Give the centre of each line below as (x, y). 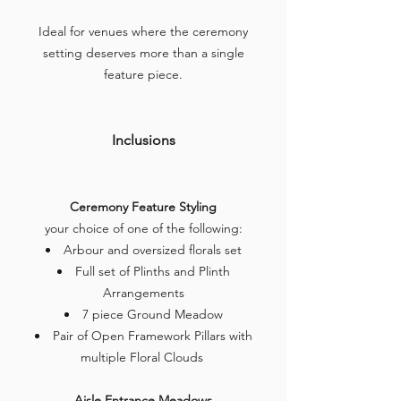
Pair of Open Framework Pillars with (152, 336)
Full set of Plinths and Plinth (152, 271)
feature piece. (143, 74)
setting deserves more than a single (143, 53)
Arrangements (143, 293)
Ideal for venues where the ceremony (143, 31)
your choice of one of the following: (143, 228)
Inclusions (143, 140)
